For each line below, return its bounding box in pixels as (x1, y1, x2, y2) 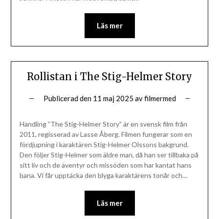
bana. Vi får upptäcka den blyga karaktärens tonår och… (19, 171, 187, 180)
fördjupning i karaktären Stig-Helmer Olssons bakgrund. (19, 140, 189, 149)
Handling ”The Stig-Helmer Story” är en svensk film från (19, 120, 187, 129)
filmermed (144, 94, 176, 103)
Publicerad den (43, 94, 93, 103)
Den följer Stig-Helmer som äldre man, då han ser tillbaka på (19, 151, 198, 159)
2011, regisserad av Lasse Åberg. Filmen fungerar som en (19, 130, 192, 139)
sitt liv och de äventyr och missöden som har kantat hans (19, 161, 192, 170)
